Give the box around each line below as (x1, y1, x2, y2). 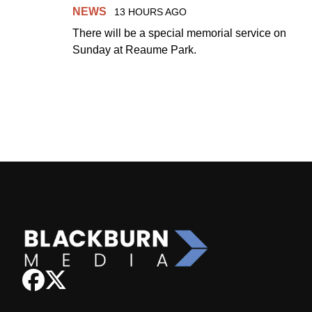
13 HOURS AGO (114, 6, 187, 17)
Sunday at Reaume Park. (72, 43, 196, 56)
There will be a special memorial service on (72, 26, 286, 39)
